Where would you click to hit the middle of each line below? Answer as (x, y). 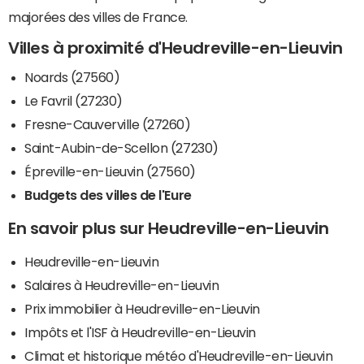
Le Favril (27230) (74, 100)
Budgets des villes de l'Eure (108, 195)
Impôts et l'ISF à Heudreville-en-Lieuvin (140, 332)
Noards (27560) (72, 77)
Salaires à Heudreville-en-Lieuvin (122, 285)
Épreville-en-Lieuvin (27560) (110, 171)
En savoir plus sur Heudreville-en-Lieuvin (169, 228)
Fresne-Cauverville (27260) (108, 124)
